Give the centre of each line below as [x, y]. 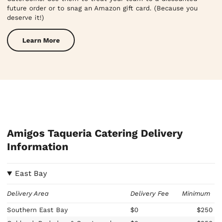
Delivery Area [28, 193]
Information [38, 146]
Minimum [196, 193]
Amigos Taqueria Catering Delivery [95, 133]
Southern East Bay [38, 210]
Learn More [41, 40]
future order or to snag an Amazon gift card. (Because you [103, 8]
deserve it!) [26, 18]
